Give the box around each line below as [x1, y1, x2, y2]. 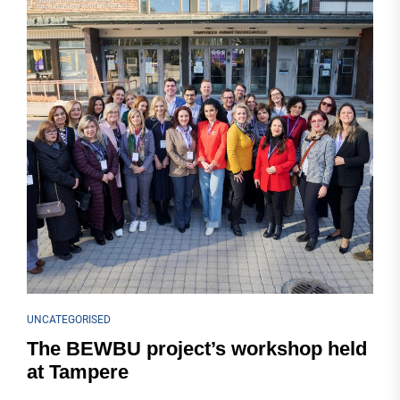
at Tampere [27, 361, 129, 383]
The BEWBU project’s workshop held [27, 337, 367, 360]
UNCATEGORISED [27, 313, 111, 326]
